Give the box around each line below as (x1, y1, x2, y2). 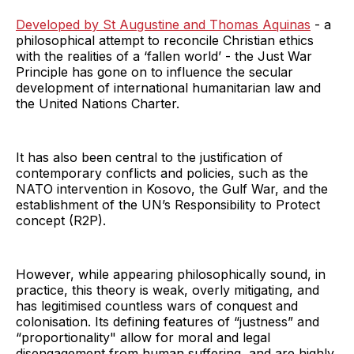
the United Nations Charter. (16, 95, 179, 111)
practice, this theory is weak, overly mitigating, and (16, 281, 319, 298)
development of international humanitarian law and (16, 79, 321, 96)
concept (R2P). (16, 212, 106, 228)
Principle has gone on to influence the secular (16, 63, 293, 80)
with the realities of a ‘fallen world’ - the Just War (16, 47, 312, 64)
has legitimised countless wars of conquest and (16, 297, 298, 314)
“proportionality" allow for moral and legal (16, 329, 270, 345)
